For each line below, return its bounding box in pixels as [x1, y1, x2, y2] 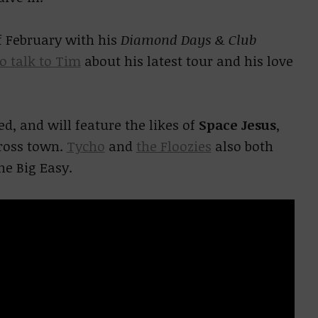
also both [211, 137, 273, 155]
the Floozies [136, 137, 212, 155]
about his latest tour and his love [80, 52, 293, 70]
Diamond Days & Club [120, 31, 256, 49]
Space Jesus [198, 116, 276, 134]
